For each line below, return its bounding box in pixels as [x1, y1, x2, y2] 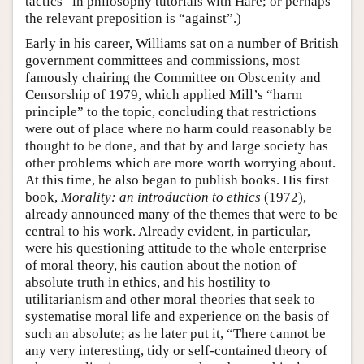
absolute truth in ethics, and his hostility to [25, 274, 271, 290]
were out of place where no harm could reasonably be [25, 120, 332, 136]
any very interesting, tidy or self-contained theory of [25, 342, 327, 358]
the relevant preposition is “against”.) [25, 10, 241, 26]
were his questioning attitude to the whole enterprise [25, 240, 327, 256]
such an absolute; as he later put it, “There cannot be [25, 325, 326, 341]
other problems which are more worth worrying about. [25, 154, 336, 171]
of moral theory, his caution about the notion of [25, 257, 297, 273]
